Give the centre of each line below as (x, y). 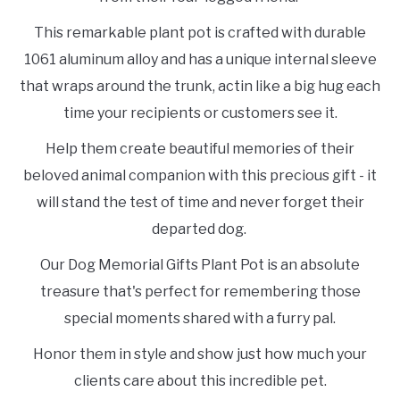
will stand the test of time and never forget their (200, 202)
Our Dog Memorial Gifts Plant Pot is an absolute (200, 264)
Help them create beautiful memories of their (200, 148)
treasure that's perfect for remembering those (200, 291)
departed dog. (200, 229)
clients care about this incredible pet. (200, 380)
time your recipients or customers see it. (200, 112)
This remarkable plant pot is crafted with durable (200, 32)
